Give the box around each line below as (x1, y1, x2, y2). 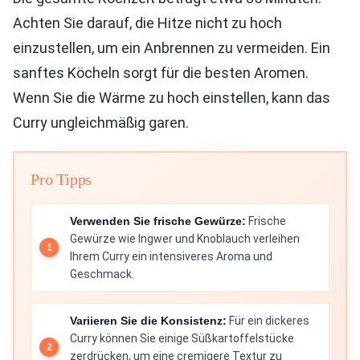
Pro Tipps (31, 170, 92, 188)
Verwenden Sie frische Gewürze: (70, 215, 246, 227)
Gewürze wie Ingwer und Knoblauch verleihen (70, 232, 300, 245)
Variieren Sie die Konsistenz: (70, 314, 227, 327)
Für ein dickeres (227, 314, 309, 327)
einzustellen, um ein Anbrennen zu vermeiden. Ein (13, 39, 330, 56)
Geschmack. (70, 268, 134, 280)
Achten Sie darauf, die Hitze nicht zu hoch (13, 14, 282, 31)
